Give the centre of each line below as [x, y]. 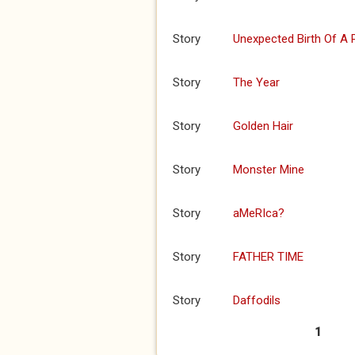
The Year [256, 82]
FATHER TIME [268, 257]
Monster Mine [269, 170]
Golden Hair [263, 126]
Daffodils [257, 300]
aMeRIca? [259, 213]
